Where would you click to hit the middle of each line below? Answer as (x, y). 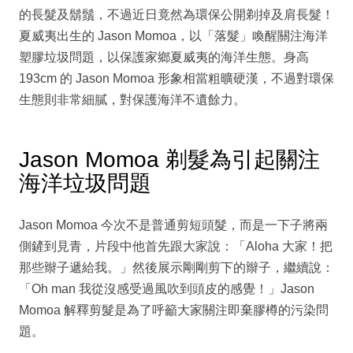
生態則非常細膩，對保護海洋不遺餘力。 (132, 100)
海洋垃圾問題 (85, 184)
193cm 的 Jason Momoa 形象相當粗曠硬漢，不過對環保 (176, 79)
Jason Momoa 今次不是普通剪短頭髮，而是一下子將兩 (173, 225)
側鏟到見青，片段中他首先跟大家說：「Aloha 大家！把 (176, 247)
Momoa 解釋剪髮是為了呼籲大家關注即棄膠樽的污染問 (174, 310)
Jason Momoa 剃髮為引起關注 (169, 160)
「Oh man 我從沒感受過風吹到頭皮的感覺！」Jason (167, 289)
